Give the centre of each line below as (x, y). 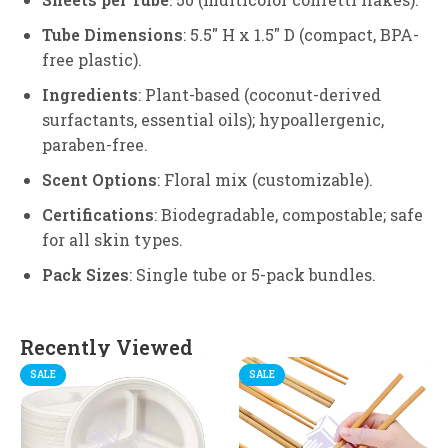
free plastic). (92, 59)
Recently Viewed (107, 346)
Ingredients (90, 94)
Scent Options (99, 179)
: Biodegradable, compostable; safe (288, 214)
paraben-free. (95, 144)
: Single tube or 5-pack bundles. (252, 274)
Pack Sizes (85, 274)
